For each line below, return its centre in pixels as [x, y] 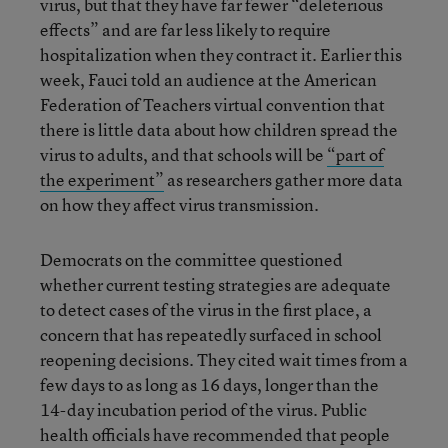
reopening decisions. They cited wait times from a [224, 359]
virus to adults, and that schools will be [183, 154]
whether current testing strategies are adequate [215, 284]
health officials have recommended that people [215, 434]
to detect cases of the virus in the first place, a [206, 309]
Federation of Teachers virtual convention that [212, 104]
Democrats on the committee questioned [191, 259]
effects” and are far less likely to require [185, 29]
